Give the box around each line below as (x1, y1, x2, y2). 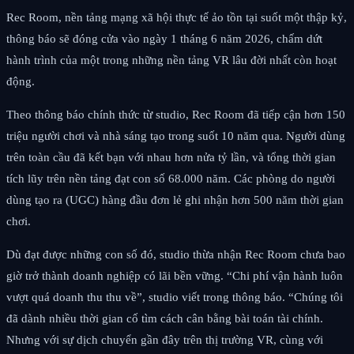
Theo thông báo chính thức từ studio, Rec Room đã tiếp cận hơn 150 (6, 107, 345, 121)
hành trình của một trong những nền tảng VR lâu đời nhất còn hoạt (6, 53, 337, 66)
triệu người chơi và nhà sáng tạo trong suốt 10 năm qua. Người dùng (6, 129, 345, 142)
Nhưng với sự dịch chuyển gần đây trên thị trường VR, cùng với (6, 333, 323, 346)
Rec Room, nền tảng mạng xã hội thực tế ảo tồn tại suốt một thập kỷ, (6, 10, 347, 24)
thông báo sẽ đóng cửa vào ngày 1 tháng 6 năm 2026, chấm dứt (6, 32, 322, 45)
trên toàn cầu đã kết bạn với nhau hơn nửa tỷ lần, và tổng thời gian (6, 150, 336, 164)
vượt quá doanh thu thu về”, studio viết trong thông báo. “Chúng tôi (6, 290, 343, 303)
